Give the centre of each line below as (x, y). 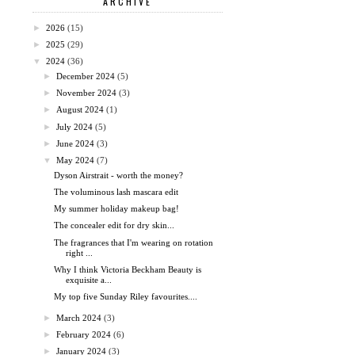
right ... (80, 252)
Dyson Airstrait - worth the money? (119, 175)
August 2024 (80, 110)
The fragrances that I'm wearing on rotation (134, 242)
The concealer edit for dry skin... (115, 225)
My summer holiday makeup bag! (117, 209)
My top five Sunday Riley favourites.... (126, 297)
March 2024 (79, 317)
